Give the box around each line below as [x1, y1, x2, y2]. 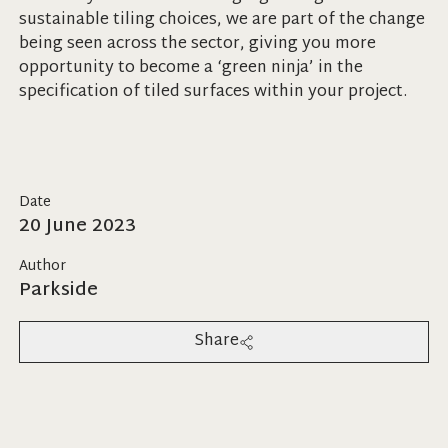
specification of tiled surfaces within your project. [18, 78, 407, 107]
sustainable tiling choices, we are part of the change [18, 6, 425, 35]
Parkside [18, 274, 98, 307]
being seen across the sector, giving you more [18, 30, 376, 59]
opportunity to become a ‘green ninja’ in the [18, 54, 363, 83]
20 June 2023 [18, 210, 136, 243]
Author [18, 254, 66, 279]
